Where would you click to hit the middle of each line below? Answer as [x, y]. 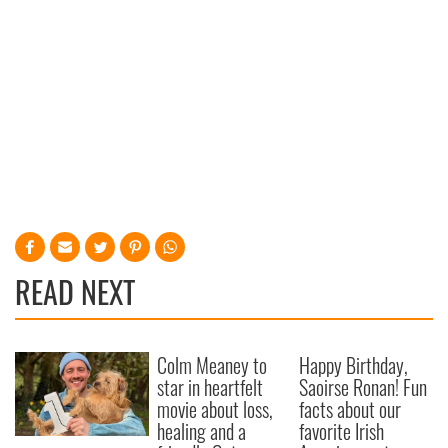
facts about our [350, 409]
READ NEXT [75, 292]
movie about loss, [215, 409]
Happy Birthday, [354, 365]
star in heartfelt [210, 387]
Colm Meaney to [212, 365]
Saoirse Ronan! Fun [363, 387]
